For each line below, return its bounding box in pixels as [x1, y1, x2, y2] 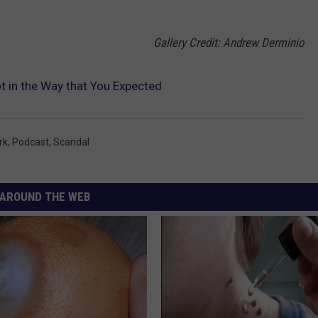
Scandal [53, 136, 89, 148]
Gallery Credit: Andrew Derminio [153, 35, 305, 50]
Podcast [12, 136, 49, 148]
